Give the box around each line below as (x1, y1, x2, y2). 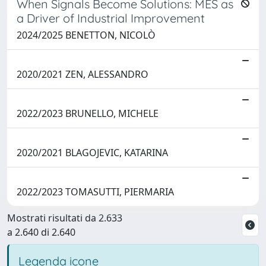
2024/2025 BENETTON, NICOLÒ (17, 28, 156, 42)
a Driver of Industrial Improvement (17, 10, 205, 26)
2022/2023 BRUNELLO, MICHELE (17, 106, 159, 120)
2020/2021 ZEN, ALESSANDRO (17, 67, 148, 81)
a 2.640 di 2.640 (7, 225, 75, 239)
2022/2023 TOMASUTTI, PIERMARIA (17, 185, 174, 198)
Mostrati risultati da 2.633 (7, 211, 122, 224)
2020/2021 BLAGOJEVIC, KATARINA (17, 145, 168, 159)
